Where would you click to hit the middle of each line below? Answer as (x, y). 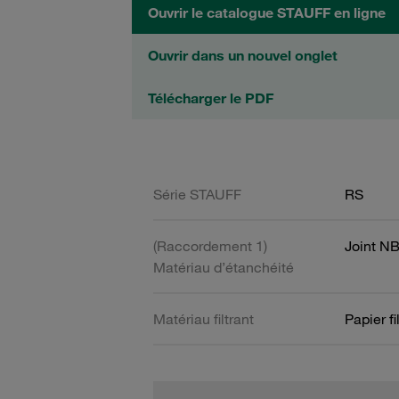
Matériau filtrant (204, 319)
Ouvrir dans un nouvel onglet (243, 55)
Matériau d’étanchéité (224, 267)
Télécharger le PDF (211, 98)
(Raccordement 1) (210, 246)
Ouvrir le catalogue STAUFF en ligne (267, 12)
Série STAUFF (197, 194)
